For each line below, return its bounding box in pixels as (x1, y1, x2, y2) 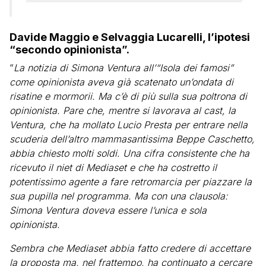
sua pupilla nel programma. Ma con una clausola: (9, 190, 228, 202)
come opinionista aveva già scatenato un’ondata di (9, 76, 233, 88)
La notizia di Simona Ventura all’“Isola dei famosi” (14, 62, 233, 74)
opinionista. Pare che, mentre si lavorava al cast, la (9, 104, 236, 116)
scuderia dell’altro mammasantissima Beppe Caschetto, (9, 133, 255, 145)
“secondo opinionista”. (9, 43, 129, 56)
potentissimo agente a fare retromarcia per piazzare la (9, 176, 252, 188)
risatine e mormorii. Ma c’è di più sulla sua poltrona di (9, 90, 247, 102)
